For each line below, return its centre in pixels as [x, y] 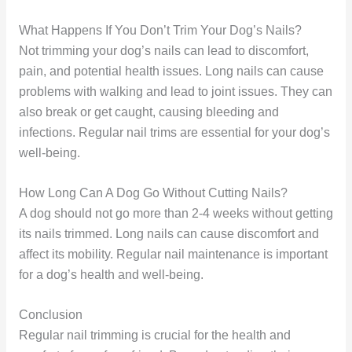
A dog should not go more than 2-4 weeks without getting [176, 214]
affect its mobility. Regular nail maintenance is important [173, 255]
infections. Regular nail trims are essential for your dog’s [174, 133]
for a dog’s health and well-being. [111, 275]
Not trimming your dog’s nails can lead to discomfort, [163, 51]
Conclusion [50, 314]
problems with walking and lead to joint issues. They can [175, 92]
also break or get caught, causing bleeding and [148, 112]
